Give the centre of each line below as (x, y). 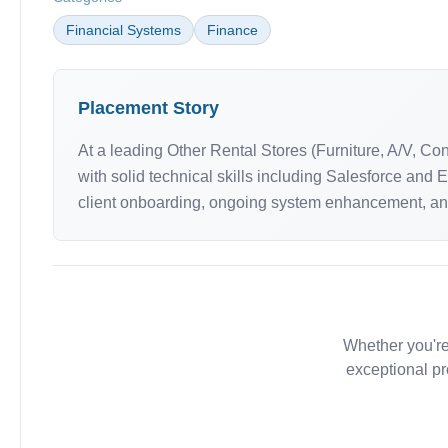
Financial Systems (123, 30)
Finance (232, 30)
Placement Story (148, 108)
